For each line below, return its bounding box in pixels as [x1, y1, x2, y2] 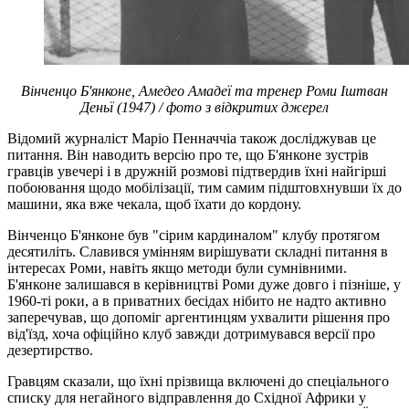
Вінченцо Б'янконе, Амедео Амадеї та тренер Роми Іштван [21, 82, 388, 99]
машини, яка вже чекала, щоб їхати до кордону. [7, 195, 301, 212]
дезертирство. [7, 341, 93, 358]
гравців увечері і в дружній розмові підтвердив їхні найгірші [7, 163, 386, 179]
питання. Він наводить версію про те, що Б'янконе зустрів [7, 146, 369, 163]
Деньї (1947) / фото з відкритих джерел [80, 99, 329, 115]
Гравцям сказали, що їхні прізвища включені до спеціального [7, 372, 389, 389]
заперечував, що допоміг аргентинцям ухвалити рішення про [7, 309, 390, 325]
